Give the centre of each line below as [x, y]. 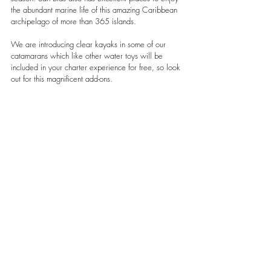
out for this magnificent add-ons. [62, 79]
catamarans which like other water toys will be [88, 56]
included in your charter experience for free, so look [97, 67]
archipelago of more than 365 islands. [75, 21]
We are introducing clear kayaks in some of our [90, 44]
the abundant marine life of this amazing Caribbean [95, 10]
